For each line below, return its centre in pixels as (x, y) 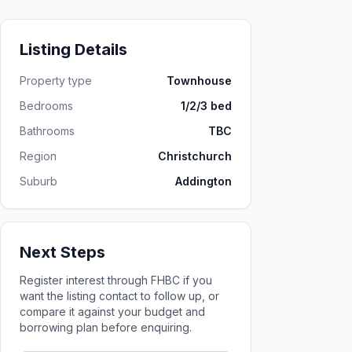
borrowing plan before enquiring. (106, 327)
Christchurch (195, 156)
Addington (203, 181)
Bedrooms (46, 106)
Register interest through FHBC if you (116, 280)
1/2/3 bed (206, 106)
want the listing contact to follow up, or (119, 296)
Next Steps (62, 252)
